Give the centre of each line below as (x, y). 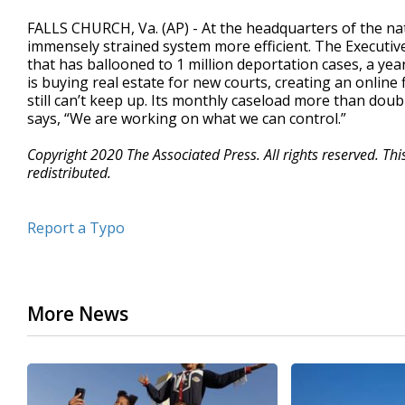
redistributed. (69, 173)
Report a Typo (76, 228)
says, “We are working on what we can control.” (187, 118)
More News (78, 314)
